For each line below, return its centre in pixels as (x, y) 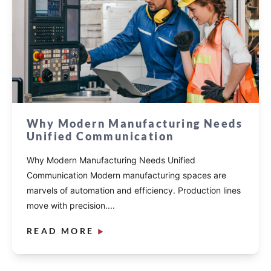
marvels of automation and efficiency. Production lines (134, 191)
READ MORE (60, 231)
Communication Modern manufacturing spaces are (126, 175)
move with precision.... (71, 206)
